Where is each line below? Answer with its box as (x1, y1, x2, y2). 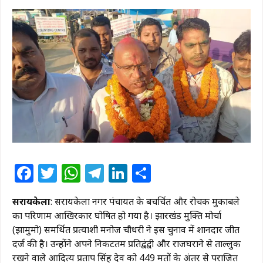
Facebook (33, 160, 120, 186)
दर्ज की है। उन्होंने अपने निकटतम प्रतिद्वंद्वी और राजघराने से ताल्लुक (12, 237, 241, 251)
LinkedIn (127, 160, 206, 186)
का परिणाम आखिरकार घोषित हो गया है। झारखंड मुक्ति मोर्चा (12, 209, 221, 222)
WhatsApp (80, 160, 172, 186)
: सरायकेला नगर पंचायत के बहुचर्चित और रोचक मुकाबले (50, 195, 240, 208)
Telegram (104, 160, 190, 186)
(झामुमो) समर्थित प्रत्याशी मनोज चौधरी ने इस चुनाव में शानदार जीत (12, 223, 240, 237)
